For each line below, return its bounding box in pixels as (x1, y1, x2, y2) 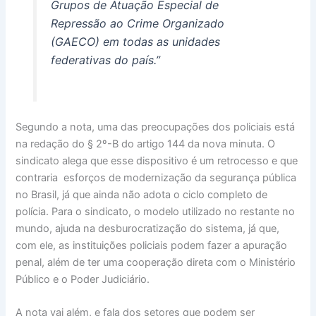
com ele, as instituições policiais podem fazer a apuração (16, 238, 288, 252)
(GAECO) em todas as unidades (50, 35, 220, 49)
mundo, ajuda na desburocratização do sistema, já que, (16, 221, 280, 235)
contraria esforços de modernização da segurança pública (16, 171, 297, 184)
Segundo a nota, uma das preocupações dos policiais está (16, 120, 296, 133)
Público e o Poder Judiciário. (16, 272, 150, 286)
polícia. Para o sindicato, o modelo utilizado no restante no (16, 205, 296, 218)
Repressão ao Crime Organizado (50, 16, 224, 31)
